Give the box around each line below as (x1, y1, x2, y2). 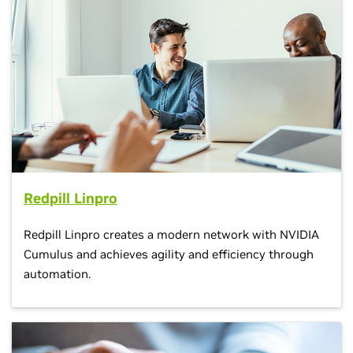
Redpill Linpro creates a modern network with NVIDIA (24, 226, 319, 242)
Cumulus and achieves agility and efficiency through (24, 246, 314, 262)
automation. (24, 266, 91, 281)
